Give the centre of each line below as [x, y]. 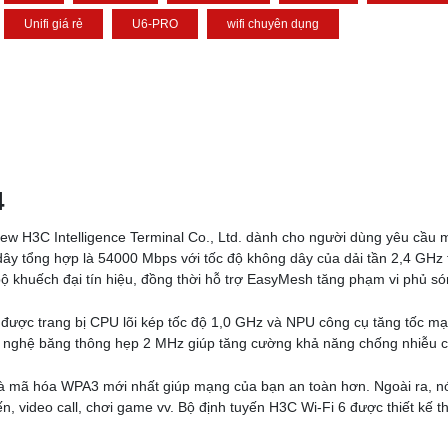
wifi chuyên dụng [273, 24]
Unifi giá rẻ [53, 24]
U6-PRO [155, 24]
